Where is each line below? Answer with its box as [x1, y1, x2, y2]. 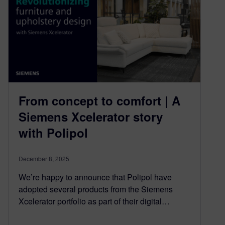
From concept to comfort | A [19, 91, 180, 109]
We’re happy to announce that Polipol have [19, 171, 172, 183]
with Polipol [19, 124, 88, 141]
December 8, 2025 [19, 154, 69, 163]
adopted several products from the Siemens [19, 183, 173, 195]
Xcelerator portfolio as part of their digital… [19, 195, 170, 207]
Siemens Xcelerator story [19, 107, 163, 125]
